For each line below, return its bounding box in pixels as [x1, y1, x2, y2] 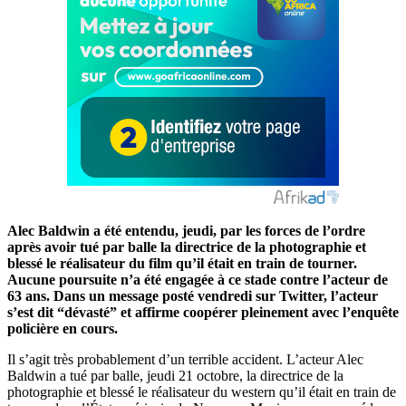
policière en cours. [7, 320, 118, 336]
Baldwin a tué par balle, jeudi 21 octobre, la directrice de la [7, 367, 343, 383]
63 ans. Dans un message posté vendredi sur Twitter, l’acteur [7, 287, 378, 304]
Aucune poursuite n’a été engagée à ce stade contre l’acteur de [7, 271, 388, 287]
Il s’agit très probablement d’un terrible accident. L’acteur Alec [7, 351, 363, 367]
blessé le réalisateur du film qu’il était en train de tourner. [7, 255, 357, 271]
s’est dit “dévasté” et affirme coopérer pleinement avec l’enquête [7, 304, 399, 320]
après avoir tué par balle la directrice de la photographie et [7, 238, 366, 255]
